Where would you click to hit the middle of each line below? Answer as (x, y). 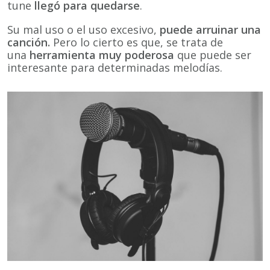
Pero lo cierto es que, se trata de (137, 42)
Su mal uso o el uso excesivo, (83, 29)
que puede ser (213, 55)
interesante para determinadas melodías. (115, 67)
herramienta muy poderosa (102, 55)
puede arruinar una (210, 29)
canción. (29, 42)
